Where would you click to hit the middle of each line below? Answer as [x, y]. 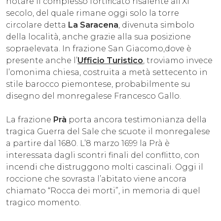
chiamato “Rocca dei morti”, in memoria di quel [103, 190]
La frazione [30, 119]
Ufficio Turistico [110, 60]
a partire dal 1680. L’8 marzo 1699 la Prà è [88, 143]
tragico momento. [44, 202]
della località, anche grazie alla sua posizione [98, 37]
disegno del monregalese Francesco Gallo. [93, 96]
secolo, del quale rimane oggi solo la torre [92, 13]
